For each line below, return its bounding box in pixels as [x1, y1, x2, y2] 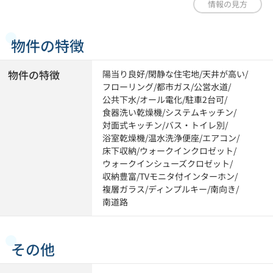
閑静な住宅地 [148, 68, 200, 80]
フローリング [102, 80, 154, 93]
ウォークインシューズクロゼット [102, 157, 230, 170]
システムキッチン [165, 106, 234, 119]
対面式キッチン [102, 119, 163, 132]
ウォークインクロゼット [140, 144, 234, 157]
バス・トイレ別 [165, 119, 225, 132]
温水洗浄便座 [148, 132, 200, 144]
